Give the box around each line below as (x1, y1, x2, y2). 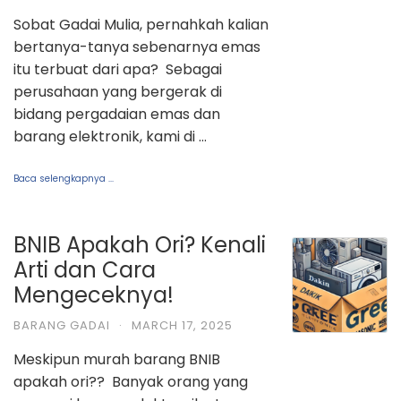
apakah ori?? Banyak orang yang (13, 371, 248, 392)
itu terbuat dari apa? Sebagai (13, 58, 222, 80)
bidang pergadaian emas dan (13, 103, 220, 124)
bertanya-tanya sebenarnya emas (13, 36, 260, 57)
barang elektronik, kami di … (13, 125, 207, 147)
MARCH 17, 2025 (132, 316, 233, 334)
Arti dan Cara (13, 254, 156, 285)
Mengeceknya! (13, 279, 174, 310)
